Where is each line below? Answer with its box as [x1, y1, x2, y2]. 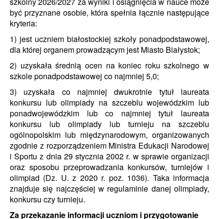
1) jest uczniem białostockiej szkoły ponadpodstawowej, [10, 33, 209, 44]
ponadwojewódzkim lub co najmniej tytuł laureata [10, 108, 209, 119]
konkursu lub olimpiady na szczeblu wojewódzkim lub [10, 97, 209, 108]
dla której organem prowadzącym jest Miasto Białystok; [10, 44, 200, 55]
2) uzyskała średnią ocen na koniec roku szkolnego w [10, 60, 209, 71]
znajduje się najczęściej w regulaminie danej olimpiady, [10, 183, 209, 194]
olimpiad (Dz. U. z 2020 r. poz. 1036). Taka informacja [10, 172, 209, 183]
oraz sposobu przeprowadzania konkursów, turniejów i [10, 161, 209, 173]
